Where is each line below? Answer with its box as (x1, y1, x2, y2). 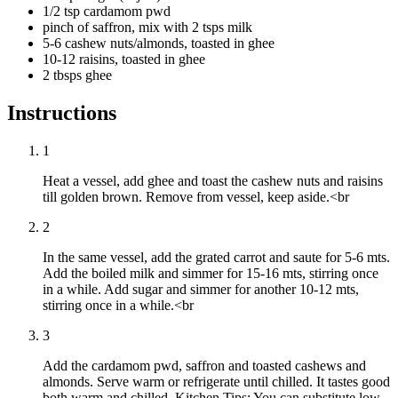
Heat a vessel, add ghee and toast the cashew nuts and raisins (43, 173, 383, 189)
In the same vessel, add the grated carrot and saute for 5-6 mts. (43, 250, 390, 266)
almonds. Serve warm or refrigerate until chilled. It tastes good (43, 374, 390, 390)
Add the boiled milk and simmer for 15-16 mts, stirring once (43, 266, 378, 282)
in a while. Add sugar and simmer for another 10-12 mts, (43, 282, 359, 298)
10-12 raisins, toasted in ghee (43, 52, 205, 68)
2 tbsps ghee (43, 68, 112, 84)
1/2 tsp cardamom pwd (43, 4, 171, 20)
